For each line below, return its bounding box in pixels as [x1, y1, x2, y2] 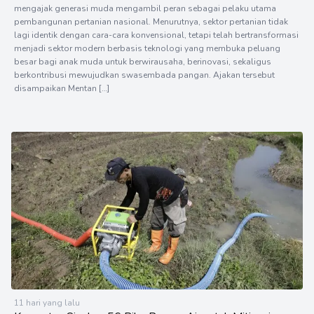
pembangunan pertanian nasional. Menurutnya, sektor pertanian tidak [14, 15, 288, 27]
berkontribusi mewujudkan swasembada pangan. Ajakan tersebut [14, 69, 275, 81]
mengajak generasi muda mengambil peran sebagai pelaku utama [14, 2, 276, 14]
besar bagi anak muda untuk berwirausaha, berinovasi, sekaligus [14, 55, 271, 67]
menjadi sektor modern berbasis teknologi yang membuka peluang [14, 42, 280, 54]
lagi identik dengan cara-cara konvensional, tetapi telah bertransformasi [14, 29, 299, 41]
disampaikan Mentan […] [14, 82, 109, 94]
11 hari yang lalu [14, 297, 80, 309]
